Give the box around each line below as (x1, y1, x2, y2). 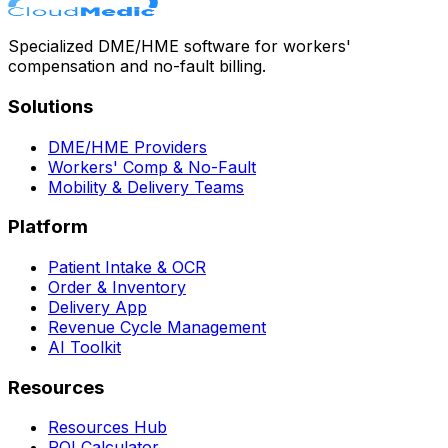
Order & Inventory (48, 277, 186, 297)
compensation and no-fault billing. (8, 56, 266, 77)
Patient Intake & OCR (48, 257, 206, 277)
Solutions (8, 94, 93, 118)
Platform (8, 215, 88, 239)
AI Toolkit (48, 337, 121, 357)
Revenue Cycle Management (48, 317, 266, 337)
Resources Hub (48, 417, 167, 438)
